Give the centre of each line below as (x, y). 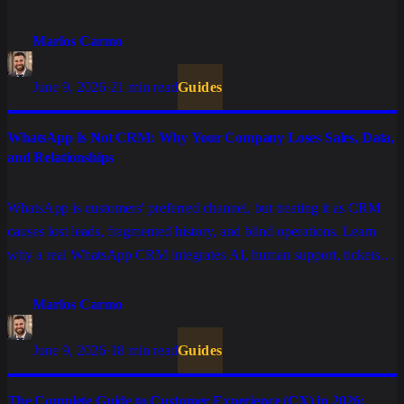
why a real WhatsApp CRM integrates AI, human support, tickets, (195, 255)
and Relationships (61, 158)
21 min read (144, 87)
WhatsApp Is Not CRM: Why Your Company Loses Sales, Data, (201, 138)
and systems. (43, 279)
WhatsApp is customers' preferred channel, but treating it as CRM (194, 208)
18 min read (144, 351)
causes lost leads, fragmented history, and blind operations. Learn (192, 232)
